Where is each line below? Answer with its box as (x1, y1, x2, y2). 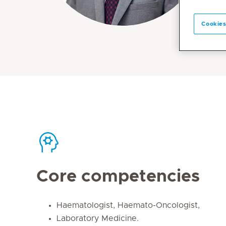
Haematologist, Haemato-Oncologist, (56, 201, 200, 209)
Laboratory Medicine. (56, 214, 139, 222)
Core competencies (36, 168, 200, 185)
